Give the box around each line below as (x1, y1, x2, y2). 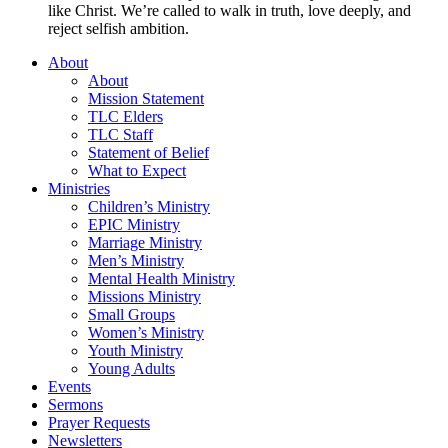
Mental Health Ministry (88, 269, 235, 287)
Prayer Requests (48, 413, 150, 431)
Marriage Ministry (88, 233, 202, 251)
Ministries (48, 179, 110, 197)
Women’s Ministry (88, 323, 204, 341)
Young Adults (88, 359, 175, 377)
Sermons (48, 395, 103, 413)
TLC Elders (88, 107, 163, 125)
